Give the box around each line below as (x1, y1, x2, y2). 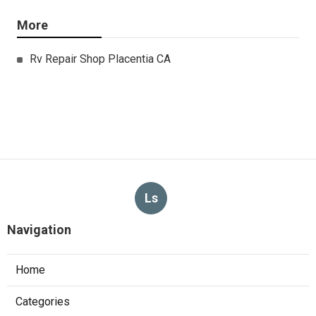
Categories (16, 295, 70, 309)
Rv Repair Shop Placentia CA (30, 52, 171, 66)
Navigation (7, 222, 71, 238)
